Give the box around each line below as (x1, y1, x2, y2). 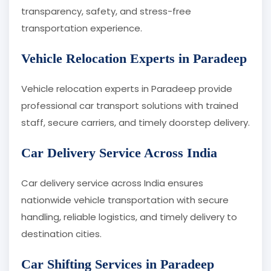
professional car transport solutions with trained (21, 99, 238, 113)
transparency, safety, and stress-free (21, 5, 191, 18)
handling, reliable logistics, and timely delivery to (21, 211, 237, 224)
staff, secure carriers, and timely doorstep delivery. (21, 116, 250, 129)
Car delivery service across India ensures (21, 177, 203, 190)
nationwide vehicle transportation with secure (21, 194, 229, 207)
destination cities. (21, 227, 102, 241)
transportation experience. (21, 22, 142, 35)
